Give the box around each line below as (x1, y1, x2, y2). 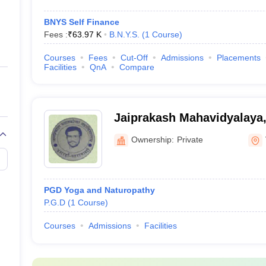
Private (176, 134, 203, 144)
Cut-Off (120, 53, 148, 62)
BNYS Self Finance (43, 17, 119, 27)
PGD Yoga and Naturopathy (43, 185, 155, 195)
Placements (216, 53, 261, 62)
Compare (119, 62, 154, 72)
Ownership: (131, 134, 174, 144)
